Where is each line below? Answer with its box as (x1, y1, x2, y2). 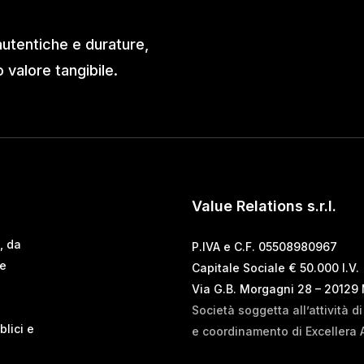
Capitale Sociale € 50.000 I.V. (191, 260, 359, 275)
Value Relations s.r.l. (191, 197, 336, 214)
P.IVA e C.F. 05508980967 (191, 239, 337, 253)
